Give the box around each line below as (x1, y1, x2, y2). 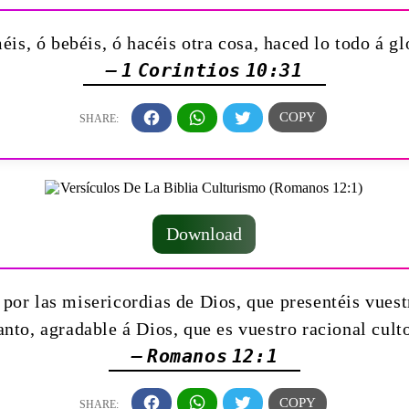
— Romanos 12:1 (131, 344, 278, 367)
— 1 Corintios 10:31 (106, 59, 303, 81)
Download (166, 223, 243, 244)
